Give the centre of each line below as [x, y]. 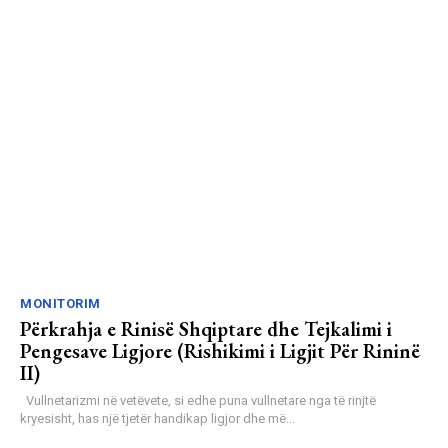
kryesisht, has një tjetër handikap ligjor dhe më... [157, 419]
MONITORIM [60, 304]
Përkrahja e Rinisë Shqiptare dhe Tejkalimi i [206, 329]
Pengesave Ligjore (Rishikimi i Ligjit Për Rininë [220, 351]
